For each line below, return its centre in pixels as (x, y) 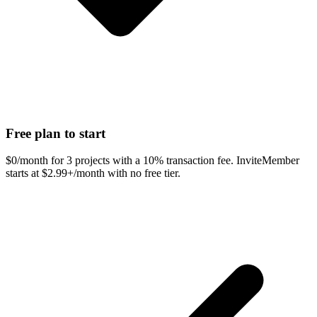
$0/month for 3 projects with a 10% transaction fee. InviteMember (152, 161)
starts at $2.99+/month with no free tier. (93, 173)
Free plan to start (56, 133)
